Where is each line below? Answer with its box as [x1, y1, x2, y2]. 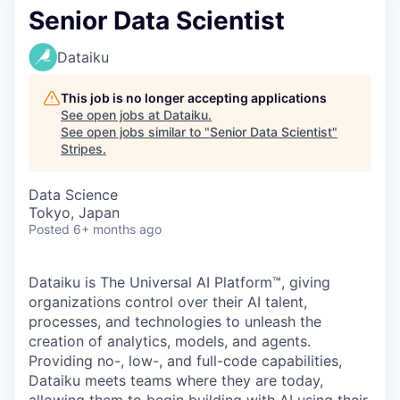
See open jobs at [61, 107, 163, 122]
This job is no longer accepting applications [61, 90, 327, 105]
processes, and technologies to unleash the [29, 312, 321, 330]
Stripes [61, 141, 103, 156]
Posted [29, 221, 70, 237]
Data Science [29, 186, 118, 204]
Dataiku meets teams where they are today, [29, 371, 323, 389]
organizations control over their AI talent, [29, 293, 307, 311]
